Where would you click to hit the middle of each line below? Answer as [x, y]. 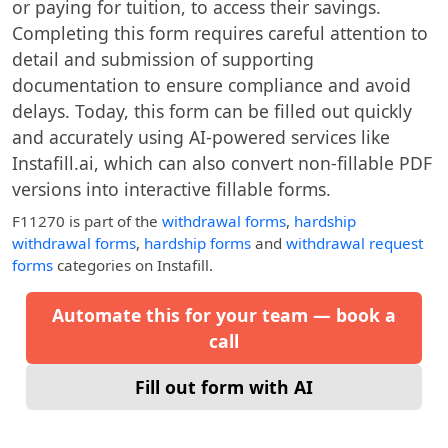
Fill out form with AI [224, 387]
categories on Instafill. [133, 265]
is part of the [113, 221]
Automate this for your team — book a [224, 315]
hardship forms [197, 243]
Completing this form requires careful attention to [220, 33]
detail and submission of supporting [163, 59]
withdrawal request [354, 243]
